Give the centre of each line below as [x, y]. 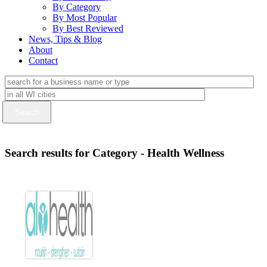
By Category [77, 7]
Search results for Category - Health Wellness [114, 153]
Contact [43, 60]
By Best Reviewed [88, 28]
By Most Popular [85, 18]
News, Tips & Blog [65, 39]
